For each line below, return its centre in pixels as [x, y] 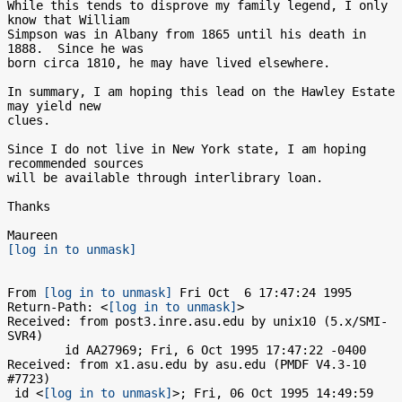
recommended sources [75, 163]
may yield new [54, 106]
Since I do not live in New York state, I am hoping [187, 149]
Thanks [29, 206]
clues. [29, 120]
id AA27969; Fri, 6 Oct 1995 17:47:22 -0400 [36, 350]
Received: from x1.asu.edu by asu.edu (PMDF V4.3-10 [187, 364]
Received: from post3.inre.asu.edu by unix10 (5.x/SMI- [197, 321]
